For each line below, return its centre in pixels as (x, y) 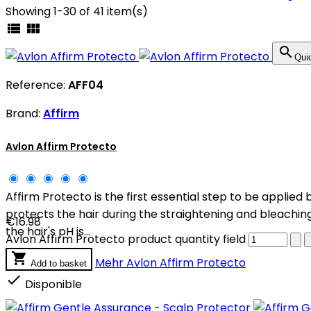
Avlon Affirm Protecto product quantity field (126, 239)
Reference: (37, 85)
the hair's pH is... (48, 231)
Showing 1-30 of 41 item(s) (77, 12)
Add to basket (59, 263)
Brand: (24, 114)
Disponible (52, 284)
